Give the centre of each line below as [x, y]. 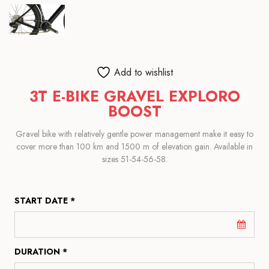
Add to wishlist [144, 72]
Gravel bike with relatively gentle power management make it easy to [134, 134]
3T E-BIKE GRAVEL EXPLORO [134, 96]
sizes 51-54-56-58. [134, 159]
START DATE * [45, 201]
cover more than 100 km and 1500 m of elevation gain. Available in [134, 147]
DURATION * [41, 252]
